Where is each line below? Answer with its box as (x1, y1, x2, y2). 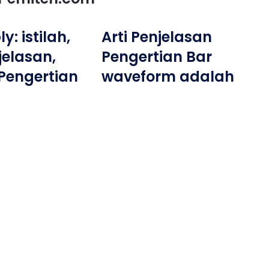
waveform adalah (101, 66, 235, 86)
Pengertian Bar (101, 46, 213, 67)
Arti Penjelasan (101, 26, 213, 47)
